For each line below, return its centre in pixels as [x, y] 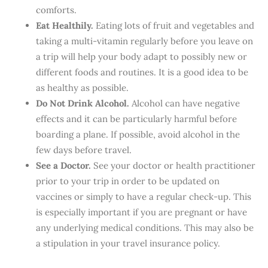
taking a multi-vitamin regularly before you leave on [144, 41]
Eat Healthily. [65, 25]
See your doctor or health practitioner [173, 165]
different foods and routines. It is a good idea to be [142, 72]
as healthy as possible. [82, 88]
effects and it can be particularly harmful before [136, 119]
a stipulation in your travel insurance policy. [128, 243]
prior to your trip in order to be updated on [128, 181]
